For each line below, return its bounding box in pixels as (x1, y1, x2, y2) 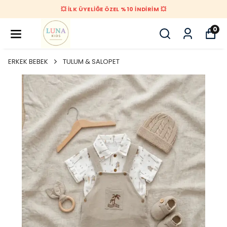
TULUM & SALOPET (63, 57, 120, 66)
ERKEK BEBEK (8, 57, 48, 66)
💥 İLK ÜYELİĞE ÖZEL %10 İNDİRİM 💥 (60, 5, 167, 13)
